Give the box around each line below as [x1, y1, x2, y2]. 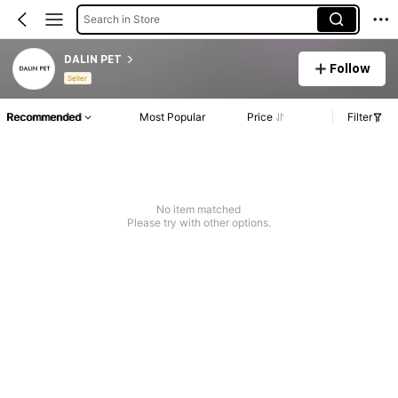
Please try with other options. [126, 216, 271, 230]
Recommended [6, 110, 81, 124]
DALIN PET [63, 52, 122, 66]
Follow [330, 60, 371, 76]
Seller [68, 74, 88, 84]
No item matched [156, 203, 242, 217]
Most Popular [139, 110, 206, 124]
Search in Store [83, 12, 160, 26]
